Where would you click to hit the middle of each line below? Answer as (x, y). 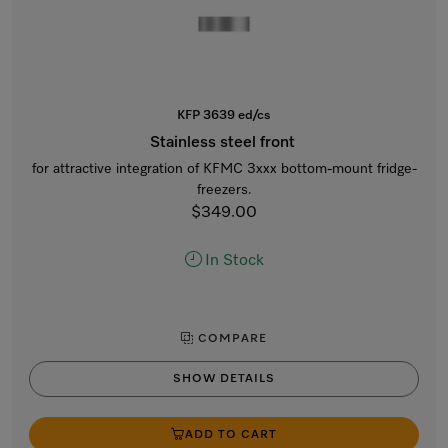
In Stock (234, 261)
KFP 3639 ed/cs (224, 115)
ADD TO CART (231, 435)
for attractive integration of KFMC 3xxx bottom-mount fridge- (224, 169)
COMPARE (230, 339)
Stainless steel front (224, 143)
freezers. (224, 190)
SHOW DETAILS (224, 379)
